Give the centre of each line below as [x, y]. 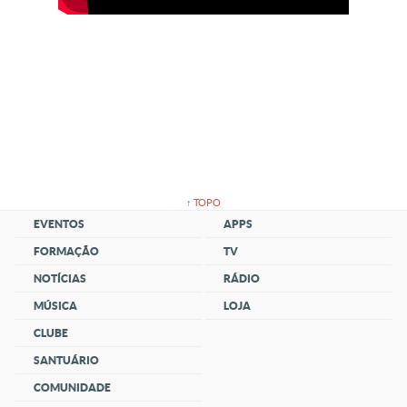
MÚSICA [56, 306]
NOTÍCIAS [60, 278]
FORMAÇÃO [67, 251]
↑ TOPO [203, 203]
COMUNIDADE [73, 387]
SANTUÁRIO [67, 360]
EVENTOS [60, 224]
